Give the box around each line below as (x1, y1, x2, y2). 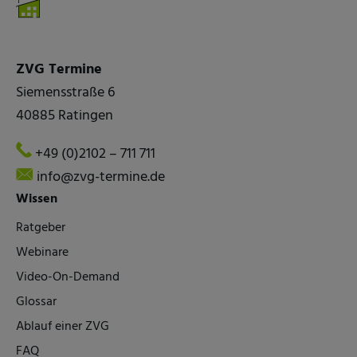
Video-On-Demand (16, 267, 120, 288)
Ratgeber (16, 218, 65, 238)
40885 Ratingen (16, 104, 113, 127)
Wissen (16, 189, 57, 210)
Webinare (16, 242, 69, 263)
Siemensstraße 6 (16, 80, 115, 104)
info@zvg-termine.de (33, 166, 166, 189)
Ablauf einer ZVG (16, 316, 109, 337)
